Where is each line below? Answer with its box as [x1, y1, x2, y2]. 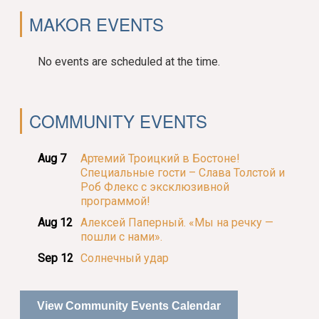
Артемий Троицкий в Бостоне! [80, 152, 241, 166]
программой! [80, 194, 151, 209]
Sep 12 [38, 251, 74, 266]
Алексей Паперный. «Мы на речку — [80, 216, 274, 230]
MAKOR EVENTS [29, 11, 164, 37]
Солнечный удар [80, 251, 169, 266]
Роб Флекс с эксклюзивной [80, 180, 230, 194]
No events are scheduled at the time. [38, 55, 221, 69]
